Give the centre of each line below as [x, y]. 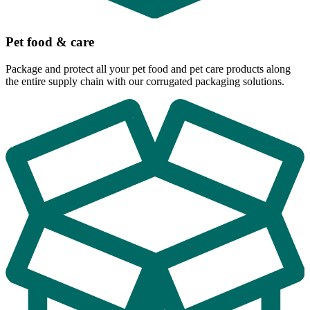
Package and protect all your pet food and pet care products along [148, 69]
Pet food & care [50, 42]
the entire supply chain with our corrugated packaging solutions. [145, 81]
